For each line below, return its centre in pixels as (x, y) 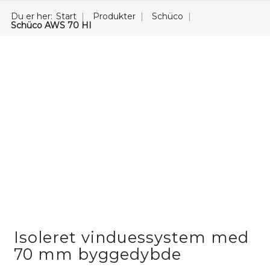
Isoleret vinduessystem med (131, 237)
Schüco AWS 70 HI (51, 25)
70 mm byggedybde (97, 254)
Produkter (114, 16)
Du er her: (32, 16)
